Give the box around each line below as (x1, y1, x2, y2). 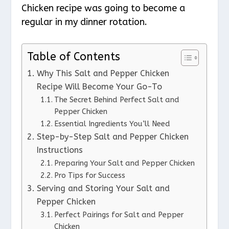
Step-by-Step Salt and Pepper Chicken (36, 132, 189, 142)
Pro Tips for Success (54, 171, 125, 180)
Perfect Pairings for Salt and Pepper (54, 211, 184, 220)
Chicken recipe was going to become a (21, 2, 186, 14)
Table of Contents (27, 50, 121, 64)
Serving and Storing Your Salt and (36, 184, 170, 194)
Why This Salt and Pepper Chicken (36, 68, 169, 79)
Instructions (36, 145, 83, 155)
